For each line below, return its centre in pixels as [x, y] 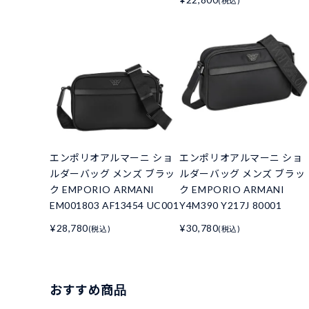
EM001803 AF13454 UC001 [114, 206]
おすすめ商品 [88, 290]
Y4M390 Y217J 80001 [231, 206]
